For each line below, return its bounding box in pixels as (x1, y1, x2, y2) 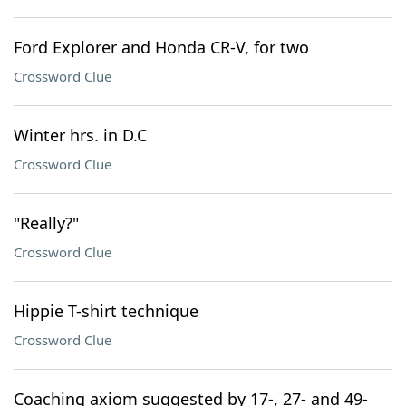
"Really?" (14, 212, 79, 234)
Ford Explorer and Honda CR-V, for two (14, 36, 309, 58)
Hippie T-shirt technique (14, 300, 198, 322)
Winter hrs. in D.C (14, 124, 147, 146)
